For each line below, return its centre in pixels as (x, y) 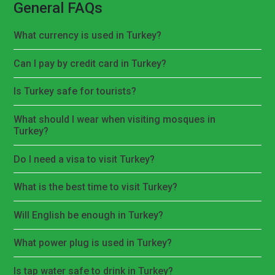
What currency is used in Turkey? (88, 36)
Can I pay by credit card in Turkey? (90, 63)
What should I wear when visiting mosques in (115, 119)
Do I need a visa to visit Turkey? (84, 159)
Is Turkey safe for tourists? (75, 91)
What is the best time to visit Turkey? (96, 187)
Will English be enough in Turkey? (89, 215)
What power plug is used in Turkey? (93, 243)
